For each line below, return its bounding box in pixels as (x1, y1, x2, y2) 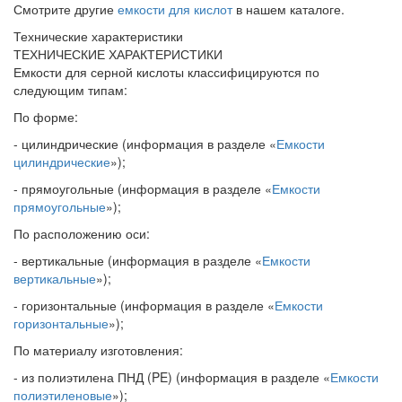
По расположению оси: (13, 224, 150, 243)
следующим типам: (13, 81, 127, 100)
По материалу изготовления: (13, 341, 183, 360)
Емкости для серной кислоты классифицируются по (13, 63, 319, 82)
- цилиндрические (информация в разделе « (13, 135, 276, 153)
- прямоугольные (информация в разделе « (13, 179, 272, 198)
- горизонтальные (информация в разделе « (13, 296, 275, 315)
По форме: (13, 108, 78, 127)
